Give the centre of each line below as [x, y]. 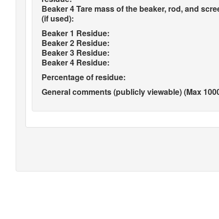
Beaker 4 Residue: [76, 62]
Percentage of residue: [84, 77]
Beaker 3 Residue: [76, 53]
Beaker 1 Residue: [76, 33]
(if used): [58, 18]
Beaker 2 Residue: [76, 43]
